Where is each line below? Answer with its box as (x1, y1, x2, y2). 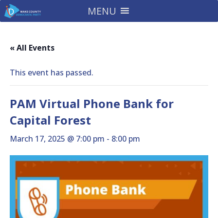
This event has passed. (10, 67, 93, 78)
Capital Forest (10, 112, 91, 128)
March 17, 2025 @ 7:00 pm (10, 133, 105, 144)
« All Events (10, 42, 54, 53)
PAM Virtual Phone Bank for (10, 95, 174, 111)
